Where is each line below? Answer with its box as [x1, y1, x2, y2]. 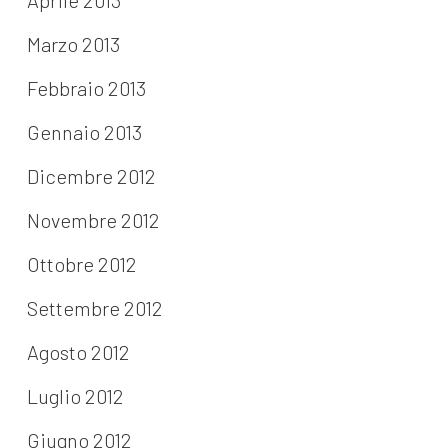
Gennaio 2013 [26, 120, 142, 145]
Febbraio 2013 [26, 76, 146, 101]
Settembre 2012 [26, 296, 163, 321]
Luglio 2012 [26, 384, 124, 409]
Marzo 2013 [26, 32, 120, 57]
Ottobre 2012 [26, 252, 137, 277]
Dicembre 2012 [26, 164, 156, 189]
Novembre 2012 [26, 208, 160, 233]
